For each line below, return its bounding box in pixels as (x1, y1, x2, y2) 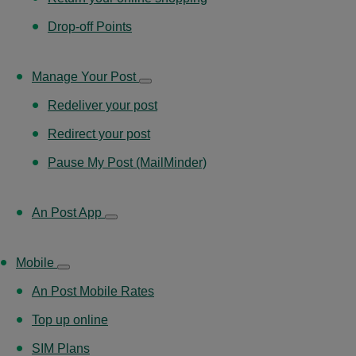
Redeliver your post (48, 98, 157, 112)
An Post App (32, 205, 105, 219)
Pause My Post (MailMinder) (48, 155, 207, 169)
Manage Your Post (32, 69, 139, 83)
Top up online (32, 312, 108, 327)
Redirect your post (48, 126, 150, 141)
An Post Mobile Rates (32, 284, 154, 298)
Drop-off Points (48, 19, 132, 33)
